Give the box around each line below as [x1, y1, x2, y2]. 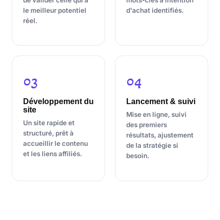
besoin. [126, 152, 149, 160]
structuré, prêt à [23, 129, 74, 137]
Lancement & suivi [126, 97, 195, 106]
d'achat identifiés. [126, 6, 184, 14]
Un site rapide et [23, 119, 75, 127]
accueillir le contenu [23, 139, 88, 148]
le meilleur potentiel [23, 6, 86, 14]
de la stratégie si [126, 141, 178, 150]
